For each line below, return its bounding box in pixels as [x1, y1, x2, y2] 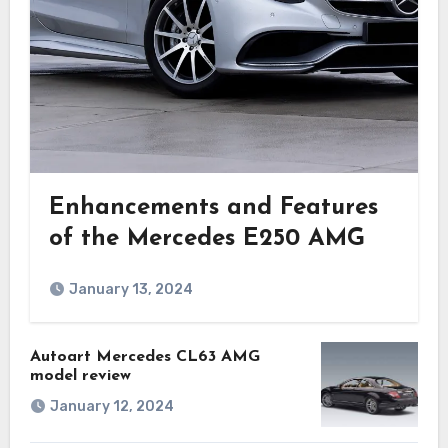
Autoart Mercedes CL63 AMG [29, 348, 260, 365]
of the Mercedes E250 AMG [49, 226, 366, 251]
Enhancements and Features [49, 195, 379, 220]
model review [29, 367, 131, 384]
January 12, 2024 [49, 398, 174, 416]
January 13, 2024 [69, 280, 194, 298]
